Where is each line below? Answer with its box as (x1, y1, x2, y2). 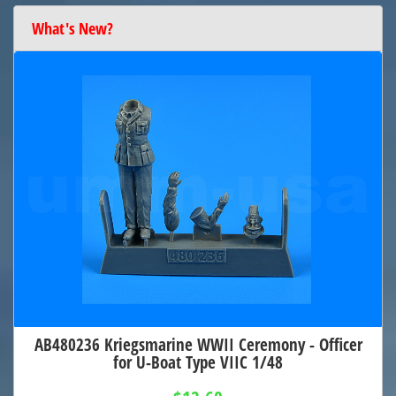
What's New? (32, 17, 113, 39)
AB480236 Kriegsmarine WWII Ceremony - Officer (34, 332, 362, 357)
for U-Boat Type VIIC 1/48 (113, 350, 283, 375)
